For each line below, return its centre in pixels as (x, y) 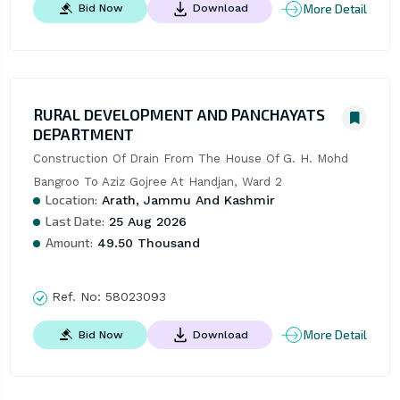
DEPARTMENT (83, 134)
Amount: (69, 243)
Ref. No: (76, 297)
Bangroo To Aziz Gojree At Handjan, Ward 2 (157, 182)
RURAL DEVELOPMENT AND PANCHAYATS (179, 115)
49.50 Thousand (146, 243)
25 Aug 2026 (145, 222)
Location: (71, 200)
